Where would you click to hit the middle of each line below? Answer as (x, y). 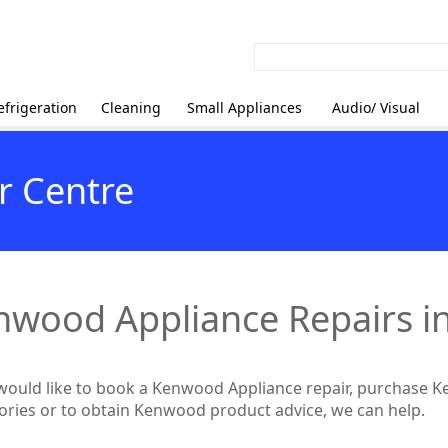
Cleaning (130, 107)
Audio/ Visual (376, 107)
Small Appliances (244, 107)
